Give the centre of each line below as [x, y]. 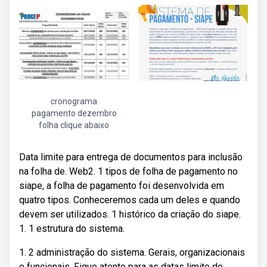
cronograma [74, 101]
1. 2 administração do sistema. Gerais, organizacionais [132, 252]
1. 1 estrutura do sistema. [72, 229]
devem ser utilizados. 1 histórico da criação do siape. [130, 214]
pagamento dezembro [74, 113]
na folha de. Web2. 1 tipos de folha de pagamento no [128, 171]
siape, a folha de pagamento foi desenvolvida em [122, 186]
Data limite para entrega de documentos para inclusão [131, 157]
